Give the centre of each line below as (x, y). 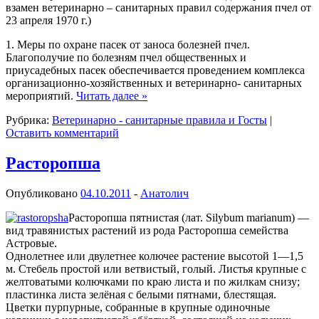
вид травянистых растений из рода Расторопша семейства (147, 231)
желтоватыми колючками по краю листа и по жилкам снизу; (153, 282)
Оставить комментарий (62, 133)
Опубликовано (43, 194)
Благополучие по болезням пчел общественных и (126, 58)
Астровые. (31, 244)
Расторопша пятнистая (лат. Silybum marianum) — (189, 218)
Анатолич (164, 194)
